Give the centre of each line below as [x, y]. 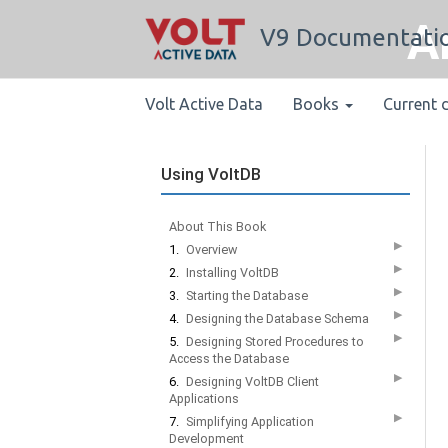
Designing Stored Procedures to [275, 341]
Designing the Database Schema [277, 318]
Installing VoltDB [232, 272]
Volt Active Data [204, 104]
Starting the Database [247, 295]
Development [206, 438]
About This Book [217, 226]
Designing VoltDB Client [252, 381]
